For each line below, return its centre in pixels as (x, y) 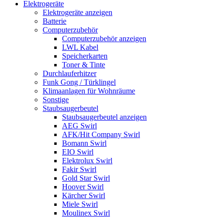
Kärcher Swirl (84, 195)
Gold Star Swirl (86, 178)
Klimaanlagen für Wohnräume (89, 91)
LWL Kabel (80, 47)
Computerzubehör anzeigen (104, 38)
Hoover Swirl (83, 186)
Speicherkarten (85, 56)
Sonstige (56, 99)
